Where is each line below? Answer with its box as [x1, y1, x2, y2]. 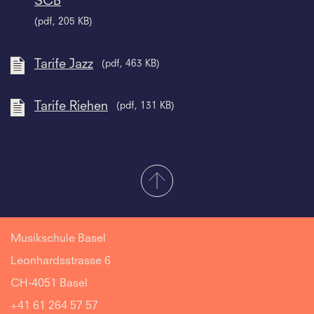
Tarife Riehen [34, 100, 108, 114]
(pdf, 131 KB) [116, 102, 175, 111]
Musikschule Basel [11, 233, 106, 245]
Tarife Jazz [34, 58, 93, 71]
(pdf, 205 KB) [34, 18, 93, 27]
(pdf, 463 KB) [102, 60, 160, 69]
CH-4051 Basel [11, 278, 88, 289]
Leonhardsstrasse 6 [11, 255, 111, 267]
